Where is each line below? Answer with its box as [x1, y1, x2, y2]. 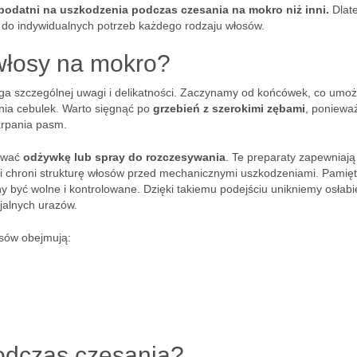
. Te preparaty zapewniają [226, 151, 355, 163]
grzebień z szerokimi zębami [153, 102, 305, 115]
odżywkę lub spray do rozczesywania [23, 151, 226, 163]
